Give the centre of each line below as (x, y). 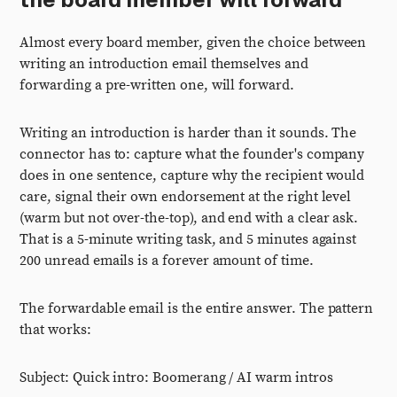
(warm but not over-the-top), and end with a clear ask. (189, 218)
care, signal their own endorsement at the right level (186, 197)
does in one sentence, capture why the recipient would (192, 175)
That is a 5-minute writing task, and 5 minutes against (188, 239)
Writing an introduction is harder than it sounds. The (188, 133)
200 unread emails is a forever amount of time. (167, 261)
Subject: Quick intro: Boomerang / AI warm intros (176, 378)
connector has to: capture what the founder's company (192, 154)
